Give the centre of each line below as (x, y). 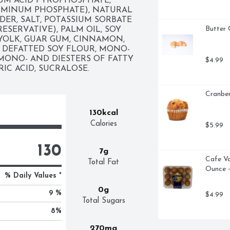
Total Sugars (103, 201)
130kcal (103, 113)
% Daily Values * (33, 176)
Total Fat (104, 163)
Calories (103, 124)
